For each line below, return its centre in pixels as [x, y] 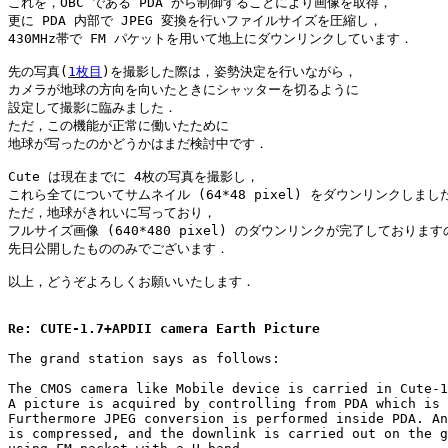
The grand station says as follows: [144, 358]
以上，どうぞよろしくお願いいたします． [131, 281]
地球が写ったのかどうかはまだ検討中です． [138, 143]
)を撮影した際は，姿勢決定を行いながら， [229, 71]
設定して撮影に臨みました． [92, 107]
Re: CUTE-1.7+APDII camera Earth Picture [164, 328]
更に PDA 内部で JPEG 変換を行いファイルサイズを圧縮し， [195, 20]
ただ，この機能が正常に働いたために [118, 125]
